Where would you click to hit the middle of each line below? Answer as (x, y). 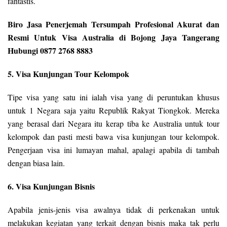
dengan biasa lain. (36, 163)
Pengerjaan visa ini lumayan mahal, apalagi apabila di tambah (113, 150)
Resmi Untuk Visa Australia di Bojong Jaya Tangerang (113, 37)
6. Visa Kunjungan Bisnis (51, 186)
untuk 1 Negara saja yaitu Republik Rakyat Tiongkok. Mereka (113, 110)
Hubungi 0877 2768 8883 (50, 51)
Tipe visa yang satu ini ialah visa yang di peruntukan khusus (113, 97)
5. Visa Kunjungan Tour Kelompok (68, 74)
